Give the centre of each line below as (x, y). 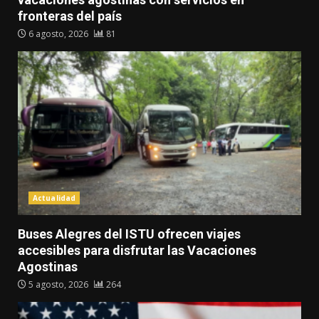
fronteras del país (70, 16)
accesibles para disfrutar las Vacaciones (137, 251)
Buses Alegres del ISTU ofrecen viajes (129, 234)
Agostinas (48, 267)
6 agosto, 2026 (58, 34)
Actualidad (54, 198)
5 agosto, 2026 (58, 285)
